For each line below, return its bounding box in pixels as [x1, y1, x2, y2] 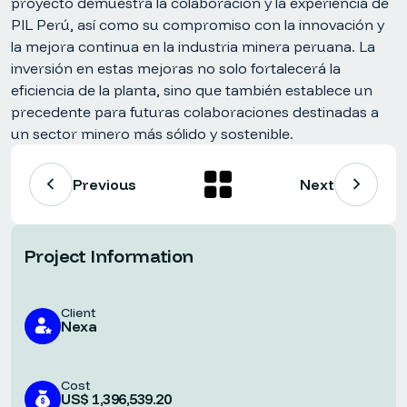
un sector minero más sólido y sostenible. [11, 124, 293, 143]
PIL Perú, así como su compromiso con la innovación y [11, 15, 384, 34]
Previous [73, 175, 136, 194]
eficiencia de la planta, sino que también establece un [11, 81, 372, 99]
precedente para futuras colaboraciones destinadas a [11, 103, 379, 121]
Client [61, 304, 95, 321]
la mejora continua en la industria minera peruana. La [11, 37, 375, 55]
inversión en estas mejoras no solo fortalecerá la [11, 59, 341, 77]
